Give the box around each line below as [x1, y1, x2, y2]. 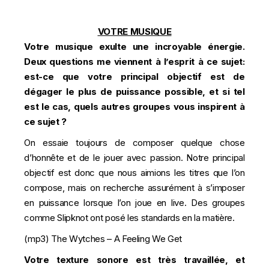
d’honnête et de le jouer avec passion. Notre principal [24, 151, 245, 163]
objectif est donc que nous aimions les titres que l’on [24, 166, 245, 178]
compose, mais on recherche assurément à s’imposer [24, 181, 245, 193]
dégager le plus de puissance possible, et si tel [24, 85, 245, 97]
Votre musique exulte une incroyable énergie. [24, 40, 245, 52]
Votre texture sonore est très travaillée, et [24, 253, 245, 265]
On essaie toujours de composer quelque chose [24, 136, 245, 148]
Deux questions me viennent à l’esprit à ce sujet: [24, 55, 245, 67]
